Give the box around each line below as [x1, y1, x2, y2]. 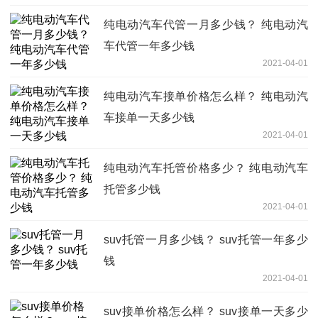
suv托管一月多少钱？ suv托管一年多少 [104, 234, 308, 246]
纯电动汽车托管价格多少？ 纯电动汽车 [104, 162, 308, 175]
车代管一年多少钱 [104, 40, 194, 53]
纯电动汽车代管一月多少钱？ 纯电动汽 [104, 18, 308, 31]
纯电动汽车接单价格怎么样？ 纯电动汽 [104, 90, 308, 103]
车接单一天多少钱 [104, 111, 194, 124]
